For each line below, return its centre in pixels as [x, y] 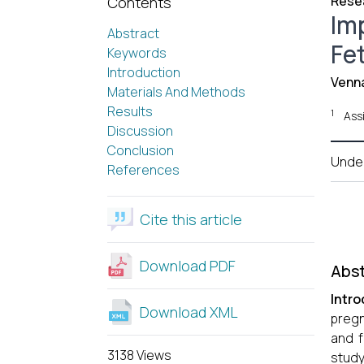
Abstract [133, 33]
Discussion [140, 131]
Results [130, 111]
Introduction [144, 72]
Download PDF [188, 266]
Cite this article [191, 219]
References [143, 170]
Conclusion [141, 150]
